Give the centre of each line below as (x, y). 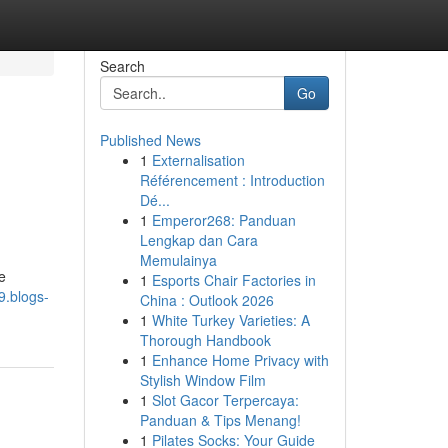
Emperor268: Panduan (223, 220)
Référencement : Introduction (232, 180)
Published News (150, 140)
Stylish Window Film (202, 380)
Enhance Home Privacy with (240, 360)
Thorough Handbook (205, 340)
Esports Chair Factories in (233, 280)
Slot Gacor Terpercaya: (225, 400)
